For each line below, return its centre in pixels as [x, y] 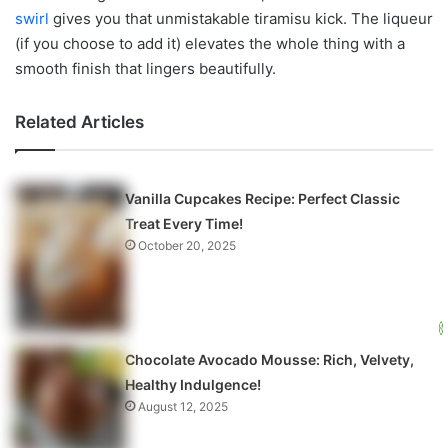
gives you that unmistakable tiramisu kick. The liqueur [241, 18]
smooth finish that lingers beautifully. [145, 68]
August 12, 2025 [183, 406]
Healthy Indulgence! [193, 384]
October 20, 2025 [187, 245]
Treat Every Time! [184, 223]
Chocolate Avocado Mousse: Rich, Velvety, [270, 359]
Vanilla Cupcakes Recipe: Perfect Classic [263, 198]
